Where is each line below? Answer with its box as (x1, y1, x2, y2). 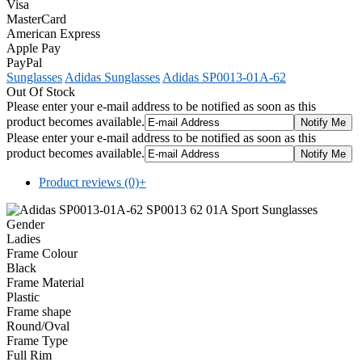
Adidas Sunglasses (65, 69, 160, 84)
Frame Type (6, 333, 68, 347)
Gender (6, 217, 44, 231)
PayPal (6, 55, 42, 69)
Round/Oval (6, 318, 69, 333)
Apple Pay (6, 40, 61, 55)
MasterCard (6, 11, 66, 26)
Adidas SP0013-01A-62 (162, 69, 286, 84)
